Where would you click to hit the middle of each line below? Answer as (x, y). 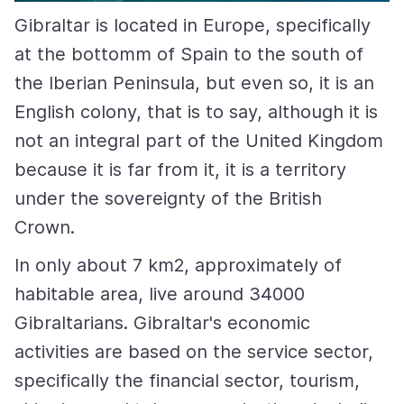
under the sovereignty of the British (168, 198)
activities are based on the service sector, (194, 352)
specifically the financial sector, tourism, (187, 381)
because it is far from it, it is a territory (180, 170)
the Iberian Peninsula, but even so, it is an (194, 83)
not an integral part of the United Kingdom (199, 141)
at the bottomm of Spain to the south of (189, 54)
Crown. (47, 227)
